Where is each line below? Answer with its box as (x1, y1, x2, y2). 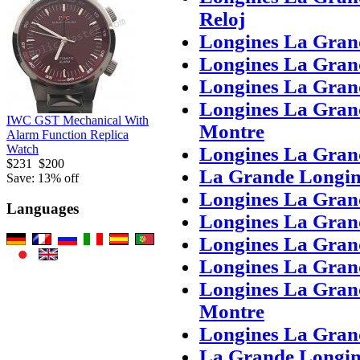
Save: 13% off (6, 170, 79, 185)
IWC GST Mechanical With (6, 112, 149, 127)
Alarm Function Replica (6, 127, 129, 141)
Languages (6, 200, 79, 218)
